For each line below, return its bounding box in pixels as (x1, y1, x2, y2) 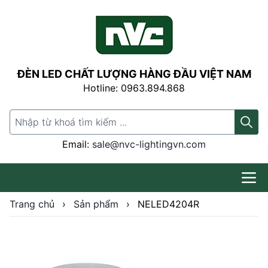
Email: (62, 138, 92, 150)
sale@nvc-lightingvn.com (92, 138, 206, 150)
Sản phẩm (74, 198, 118, 210)
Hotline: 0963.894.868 (83, 82, 185, 94)
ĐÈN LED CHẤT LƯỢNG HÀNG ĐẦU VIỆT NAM (17, 68, 251, 80)
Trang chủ (10, 198, 54, 210)
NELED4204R (138, 198, 199, 210)
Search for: (9, 110, 59, 122)
